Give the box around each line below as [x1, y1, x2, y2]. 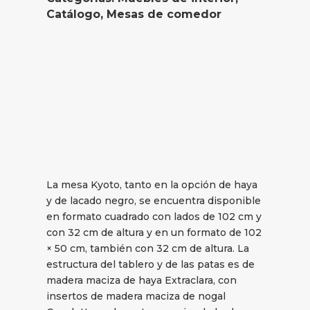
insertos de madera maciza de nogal [46, 290, 226, 303]
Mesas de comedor [107, 7, 222, 21]
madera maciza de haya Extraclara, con [46, 274, 237, 287]
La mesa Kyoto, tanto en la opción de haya [46, 179, 258, 192]
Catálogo [46, 7, 101, 21]
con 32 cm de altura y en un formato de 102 [46, 226, 262, 239]
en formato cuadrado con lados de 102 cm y [46, 210, 262, 224]
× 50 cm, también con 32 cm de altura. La [46, 242, 250, 255]
